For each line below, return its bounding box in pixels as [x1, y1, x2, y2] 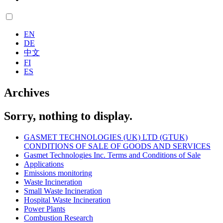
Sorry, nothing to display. [4, 110, 132, 123]
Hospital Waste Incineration [24, 196, 111, 205]
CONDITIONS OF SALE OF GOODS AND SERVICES [24, 142, 211, 151]
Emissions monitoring [24, 169, 92, 178]
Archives [4, 86, 49, 100]
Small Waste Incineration [24, 187, 102, 196]
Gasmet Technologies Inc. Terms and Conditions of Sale [24, 151, 201, 160]
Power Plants [24, 205, 65, 214]
